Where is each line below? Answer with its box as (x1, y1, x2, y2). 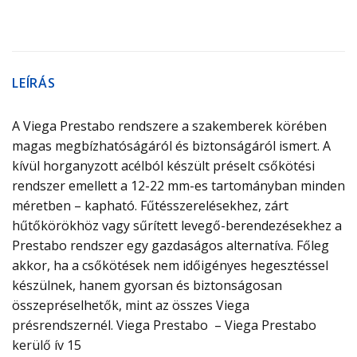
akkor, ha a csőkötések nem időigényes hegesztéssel (12, 257, 328, 275)
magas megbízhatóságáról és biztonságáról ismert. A (12, 137, 331, 155)
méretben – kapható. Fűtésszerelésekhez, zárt (12, 197, 288, 215)
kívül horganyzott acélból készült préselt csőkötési (12, 157, 315, 175)
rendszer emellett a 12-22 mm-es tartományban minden (12, 177, 345, 195)
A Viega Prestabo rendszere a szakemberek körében (12, 117, 327, 135)
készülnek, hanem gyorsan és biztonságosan (12, 277, 282, 295)
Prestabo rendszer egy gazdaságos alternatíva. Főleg (12, 237, 329, 255)
